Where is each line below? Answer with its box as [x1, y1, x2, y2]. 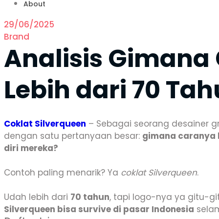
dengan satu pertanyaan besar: [4, 130, 142, 142]
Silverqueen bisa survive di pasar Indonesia [4, 203, 194, 215]
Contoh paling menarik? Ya [4, 167, 121, 178]
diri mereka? [4, 142, 58, 154]
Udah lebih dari [4, 191, 70, 203]
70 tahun [70, 191, 109, 203]
